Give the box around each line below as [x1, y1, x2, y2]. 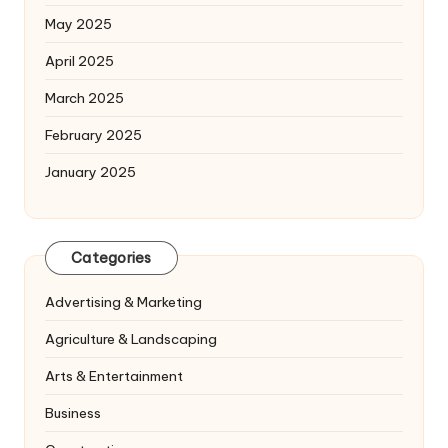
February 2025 [45, 125, 142, 144]
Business [45, 403, 101, 422]
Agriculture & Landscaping [45, 329, 217, 348]
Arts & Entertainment [45, 366, 183, 385]
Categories [71, 249, 152, 268]
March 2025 [45, 88, 124, 107]
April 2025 [45, 51, 114, 70]
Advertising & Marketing [45, 292, 202, 311]
